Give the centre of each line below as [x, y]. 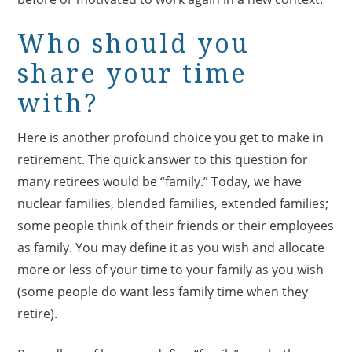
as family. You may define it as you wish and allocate [171, 247]
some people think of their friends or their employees [176, 225]
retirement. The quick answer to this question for [163, 159]
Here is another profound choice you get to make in [171, 137]
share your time [133, 73]
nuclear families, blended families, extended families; [173, 203]
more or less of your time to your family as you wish [171, 269]
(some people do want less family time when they [163, 291]
